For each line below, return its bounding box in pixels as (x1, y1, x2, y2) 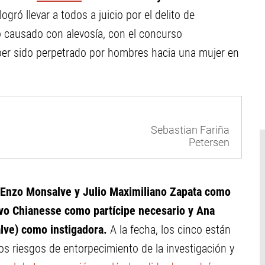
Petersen (189, 137, 230, 148)
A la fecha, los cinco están (107, 222, 231, 237)
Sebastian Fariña (151, 124, 230, 136)
